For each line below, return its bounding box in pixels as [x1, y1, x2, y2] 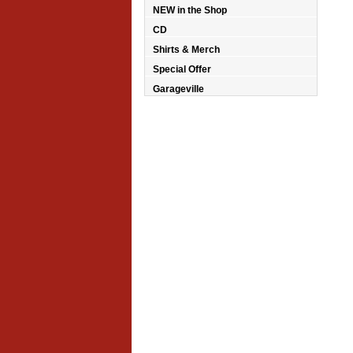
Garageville [153, 84, 204, 95]
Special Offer [153, 64, 211, 76]
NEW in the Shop [153, 5, 227, 17]
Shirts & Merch [153, 44, 220, 56]
